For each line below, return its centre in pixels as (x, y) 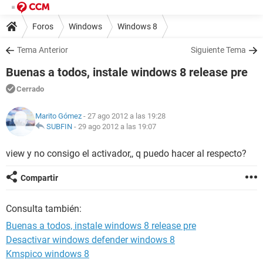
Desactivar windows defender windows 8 (90, 240)
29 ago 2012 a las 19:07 (117, 127)
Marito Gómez (58, 116)
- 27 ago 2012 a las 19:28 (124, 116)
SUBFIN (59, 127)
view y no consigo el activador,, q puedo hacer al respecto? (126, 154)
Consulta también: (44, 209)
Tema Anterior (43, 50)
